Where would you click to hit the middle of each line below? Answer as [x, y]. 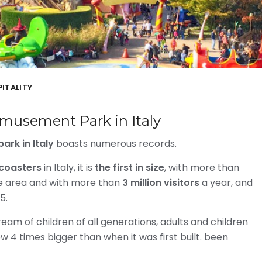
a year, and [226, 183]
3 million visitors [161, 183]
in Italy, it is [68, 168]
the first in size [130, 168]
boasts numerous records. [115, 144]
